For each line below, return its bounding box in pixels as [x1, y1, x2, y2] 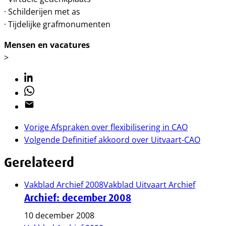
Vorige [24, 122, 49, 133]
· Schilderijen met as [4, 6, 80, 17]
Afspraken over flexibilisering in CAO [51, 122, 188, 133]
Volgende [24, 134, 60, 145]
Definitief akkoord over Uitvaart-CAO [62, 134, 200, 145]
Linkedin [24, 72, 55, 83]
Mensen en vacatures [4, 39, 90, 51]
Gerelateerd [4, 154, 74, 171]
